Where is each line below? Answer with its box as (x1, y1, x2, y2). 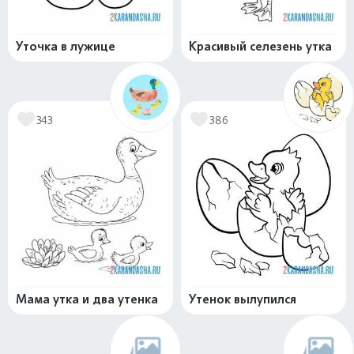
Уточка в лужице (16, 39, 115, 55)
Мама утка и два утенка (16, 292, 158, 307)
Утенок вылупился (189, 292, 296, 307)
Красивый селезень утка (189, 39, 332, 55)
